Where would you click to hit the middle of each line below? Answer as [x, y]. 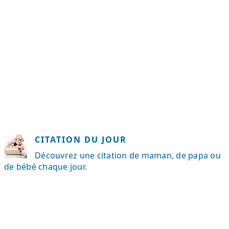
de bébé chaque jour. [45, 167]
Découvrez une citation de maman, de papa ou [128, 155]
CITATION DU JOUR [81, 140]
